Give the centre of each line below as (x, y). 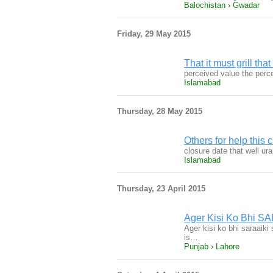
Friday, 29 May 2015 (154, 34)
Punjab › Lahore (212, 246)
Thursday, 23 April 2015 (161, 189)
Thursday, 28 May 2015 (160, 111)
